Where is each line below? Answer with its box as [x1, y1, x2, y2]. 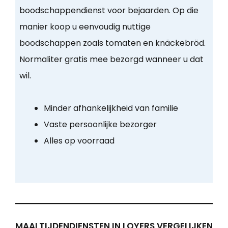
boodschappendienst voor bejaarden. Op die [19, 5, 198, 17]
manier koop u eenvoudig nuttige [19, 21, 151, 33]
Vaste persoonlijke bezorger [43, 119, 157, 131]
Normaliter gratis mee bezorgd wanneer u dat [19, 53, 204, 66]
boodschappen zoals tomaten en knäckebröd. [19, 37, 206, 49]
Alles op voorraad [43, 135, 115, 147]
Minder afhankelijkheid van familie [43, 102, 178, 115]
